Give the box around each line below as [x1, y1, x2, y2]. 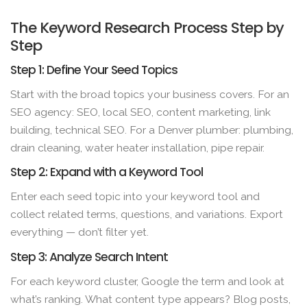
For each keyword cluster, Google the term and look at [10, 274, 284, 288]
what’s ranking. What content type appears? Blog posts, [10, 292, 291, 306]
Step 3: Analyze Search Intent [10, 248, 168, 265]
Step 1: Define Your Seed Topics [10, 62, 177, 79]
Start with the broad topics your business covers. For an [10, 88, 289, 101]
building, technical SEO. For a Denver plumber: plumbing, [10, 123, 293, 137]
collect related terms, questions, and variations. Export [10, 208, 283, 221]
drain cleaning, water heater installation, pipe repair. [10, 141, 265, 155]
